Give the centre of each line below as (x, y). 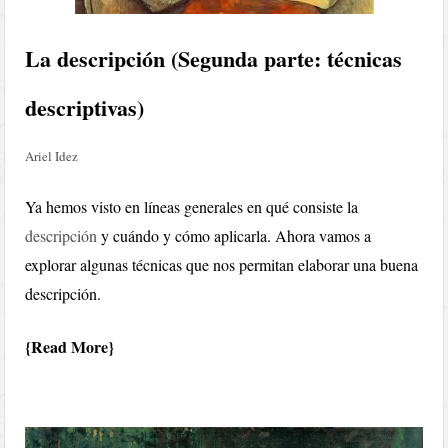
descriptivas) (85, 108)
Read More (70, 347)
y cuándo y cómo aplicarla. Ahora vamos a (234, 236)
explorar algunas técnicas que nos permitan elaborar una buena (222, 265)
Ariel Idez (52, 156)
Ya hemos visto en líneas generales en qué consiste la (192, 207)
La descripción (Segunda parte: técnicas (214, 59)
